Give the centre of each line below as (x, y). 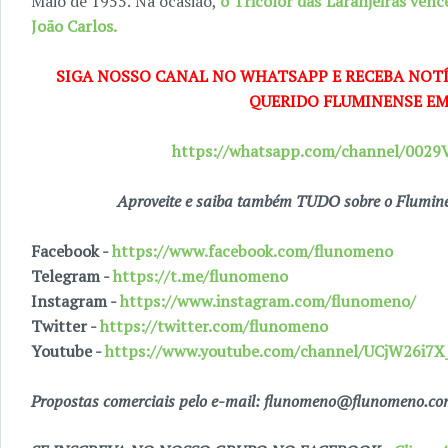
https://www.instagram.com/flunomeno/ (268, 301)
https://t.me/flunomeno (200, 276)
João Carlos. (74, 26)
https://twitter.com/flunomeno (214, 326)
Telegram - (72, 276)
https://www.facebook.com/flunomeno (252, 251)
